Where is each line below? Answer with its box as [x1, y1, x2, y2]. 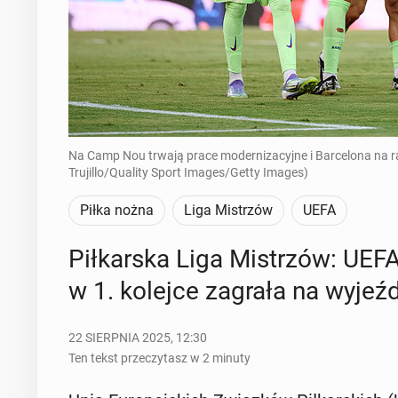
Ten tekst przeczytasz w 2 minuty [68, 351, 251, 365]
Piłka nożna [79, 202, 154, 219]
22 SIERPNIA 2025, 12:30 [68, 330, 207, 345]
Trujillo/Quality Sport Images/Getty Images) [68, 165, 308, 179]
